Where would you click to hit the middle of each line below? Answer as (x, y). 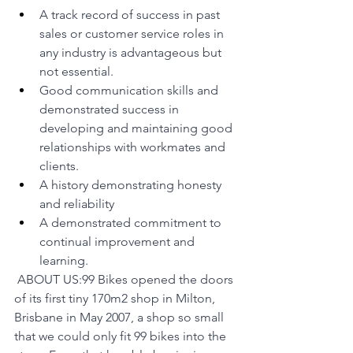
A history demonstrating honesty (132, 185)
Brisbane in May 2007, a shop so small (121, 317)
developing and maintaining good (137, 128)
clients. (59, 166)
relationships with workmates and (134, 147)
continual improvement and (119, 242)
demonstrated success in (111, 109)
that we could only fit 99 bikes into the (122, 336)
